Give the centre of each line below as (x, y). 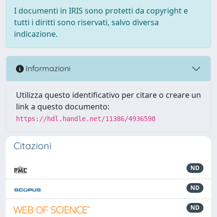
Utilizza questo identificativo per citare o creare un (108, 95)
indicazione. (36, 34)
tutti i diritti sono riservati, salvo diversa (86, 22)
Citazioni (32, 145)
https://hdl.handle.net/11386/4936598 (86, 118)
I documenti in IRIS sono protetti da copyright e (101, 10)
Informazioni (47, 69)
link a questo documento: (63, 106)
